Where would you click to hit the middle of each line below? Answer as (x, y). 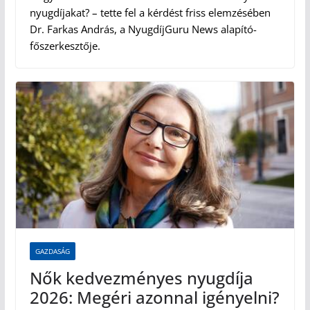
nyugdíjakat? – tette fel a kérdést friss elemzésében (150, 13)
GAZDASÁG (52, 251)
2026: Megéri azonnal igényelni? (154, 297)
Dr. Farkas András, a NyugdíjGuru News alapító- (143, 29)
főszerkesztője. (65, 46)
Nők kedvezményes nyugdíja (141, 277)
